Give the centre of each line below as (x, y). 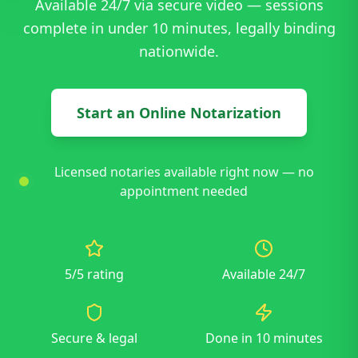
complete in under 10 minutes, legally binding (179, 28)
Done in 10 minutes (264, 338)
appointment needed (184, 191)
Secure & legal (94, 338)
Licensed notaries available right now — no (184, 172)
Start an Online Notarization (179, 113)
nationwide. (179, 51)
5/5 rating (94, 274)
